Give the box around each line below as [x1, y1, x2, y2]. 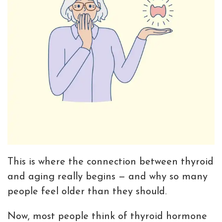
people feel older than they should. [7, 186, 166, 197]
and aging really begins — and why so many [7, 171, 208, 182]
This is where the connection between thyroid [7, 157, 214, 167]
